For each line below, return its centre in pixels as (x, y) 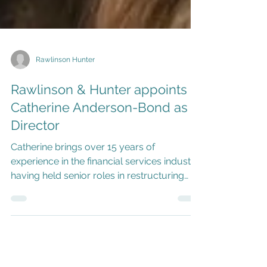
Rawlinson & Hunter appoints (99, 143)
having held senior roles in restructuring (97, 229)
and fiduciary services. (60, 243)
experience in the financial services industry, (106, 215)
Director (35, 179)
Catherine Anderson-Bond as (99, 161)
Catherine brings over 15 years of (83, 201)
